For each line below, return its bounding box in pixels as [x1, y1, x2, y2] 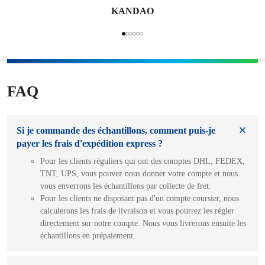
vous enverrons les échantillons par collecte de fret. [40, 181, 211, 190]
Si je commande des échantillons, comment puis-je [17, 125, 215, 135]
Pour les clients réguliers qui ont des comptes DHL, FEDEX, [40, 156, 245, 166]
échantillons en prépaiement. [40, 231, 135, 240]
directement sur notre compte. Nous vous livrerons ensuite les [40, 218, 246, 228]
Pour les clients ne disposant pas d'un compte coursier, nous [40, 193, 239, 203]
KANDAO [111, 6, 154, 17]
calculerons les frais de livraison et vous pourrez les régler [40, 206, 234, 215]
